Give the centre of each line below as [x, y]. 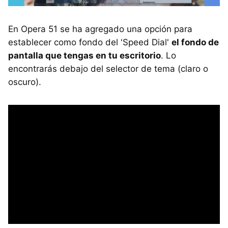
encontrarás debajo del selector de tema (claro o [108, 68]
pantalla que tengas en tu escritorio [84, 55]
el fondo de [195, 42]
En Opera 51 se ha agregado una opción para [100, 29]
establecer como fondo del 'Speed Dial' [90, 42]
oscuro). [25, 82]
